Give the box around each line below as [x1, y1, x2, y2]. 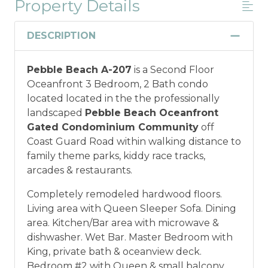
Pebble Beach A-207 [27, 63, 132, 75]
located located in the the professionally [27, 92, 220, 104]
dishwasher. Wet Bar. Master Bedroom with [27, 231, 233, 243]
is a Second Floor [132, 63, 214, 75]
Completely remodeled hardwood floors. [27, 188, 222, 200]
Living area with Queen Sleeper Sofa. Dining [27, 202, 236, 214]
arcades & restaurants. [27, 164, 132, 176]
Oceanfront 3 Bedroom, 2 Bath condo [27, 78, 208, 90]
